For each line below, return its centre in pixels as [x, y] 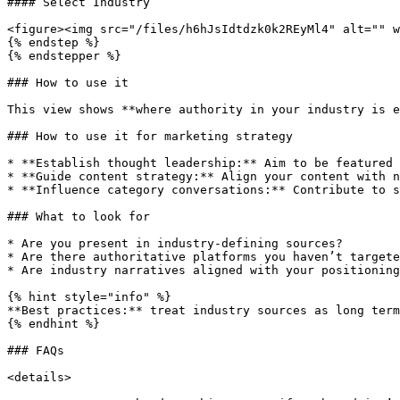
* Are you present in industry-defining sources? [175, 243]
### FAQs [36, 350]
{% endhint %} [54, 324]
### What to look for [79, 217]
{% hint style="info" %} [89, 297]
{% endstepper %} [64, 56]
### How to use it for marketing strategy [150, 136]
